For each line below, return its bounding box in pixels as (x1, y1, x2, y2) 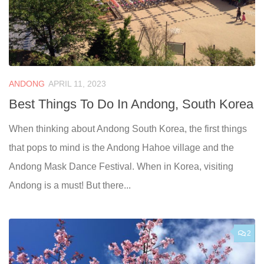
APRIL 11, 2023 (48, 78, 106, 88)
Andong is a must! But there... (9, 180, 131, 190)
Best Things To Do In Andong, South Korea (9, 96, 253, 111)
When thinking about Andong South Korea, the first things (9, 123, 247, 134)
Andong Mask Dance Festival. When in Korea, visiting (9, 161, 233, 171)
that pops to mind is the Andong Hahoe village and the (9, 142, 234, 153)
